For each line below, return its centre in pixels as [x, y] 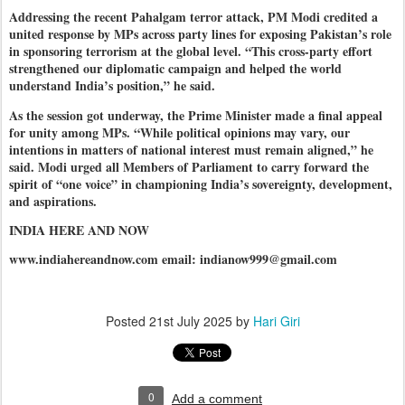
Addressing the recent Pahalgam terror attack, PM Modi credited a [193, 17]
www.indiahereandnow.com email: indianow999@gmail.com [173, 259]
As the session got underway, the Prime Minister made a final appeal [196, 115]
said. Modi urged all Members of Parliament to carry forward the [189, 166]
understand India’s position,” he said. [114, 86]
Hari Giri [276, 320]
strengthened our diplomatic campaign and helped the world [175, 69]
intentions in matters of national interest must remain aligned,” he [191, 149]
